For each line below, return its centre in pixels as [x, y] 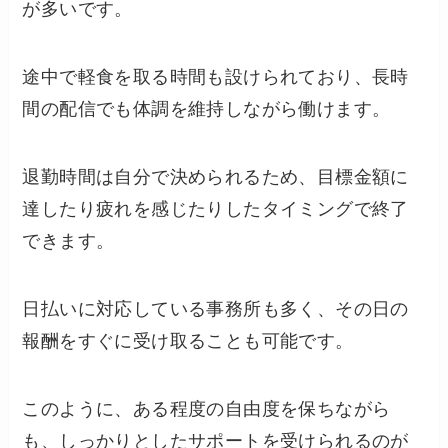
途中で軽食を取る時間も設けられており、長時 [215, 77]
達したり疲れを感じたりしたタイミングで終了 [215, 209]
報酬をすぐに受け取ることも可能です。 [188, 340]
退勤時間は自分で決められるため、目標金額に [215, 177]
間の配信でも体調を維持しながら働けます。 [206, 109]
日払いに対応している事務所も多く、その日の [215, 308]
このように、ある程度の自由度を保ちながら [206, 408]
